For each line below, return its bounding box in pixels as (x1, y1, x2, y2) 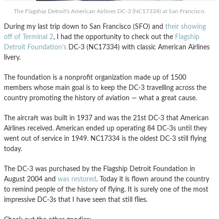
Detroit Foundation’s (4, 44, 66, 51)
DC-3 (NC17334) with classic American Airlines (66, 44, 210, 51)
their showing (165, 23, 206, 30)
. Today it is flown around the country (96, 175, 209, 183)
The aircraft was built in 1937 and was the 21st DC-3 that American (4, 114, 209, 122)
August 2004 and (4, 175, 58, 183)
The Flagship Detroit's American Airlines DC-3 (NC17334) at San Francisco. (13, 8, 206, 14)
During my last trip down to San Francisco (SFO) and (4, 23, 165, 30)
